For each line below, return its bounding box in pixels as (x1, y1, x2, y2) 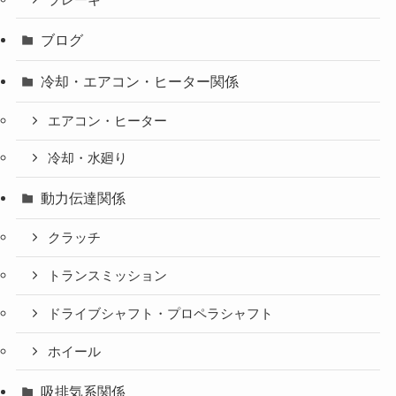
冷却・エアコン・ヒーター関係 (41, 72, 240, 89)
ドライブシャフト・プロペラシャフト (48, 306, 274, 321)
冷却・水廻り (48, 151, 128, 166)
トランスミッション (48, 269, 168, 284)
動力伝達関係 (41, 190, 126, 207)
